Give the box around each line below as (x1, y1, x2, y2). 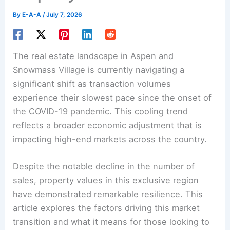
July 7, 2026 (46, 11, 83, 18)
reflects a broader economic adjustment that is (13, 120, 202, 131)
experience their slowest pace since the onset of (13, 92, 212, 103)
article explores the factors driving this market (13, 203, 200, 214)
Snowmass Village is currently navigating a (13, 65, 185, 75)
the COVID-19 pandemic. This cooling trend (13, 106, 188, 117)
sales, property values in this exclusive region (13, 175, 199, 186)
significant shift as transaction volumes (13, 79, 171, 89)
